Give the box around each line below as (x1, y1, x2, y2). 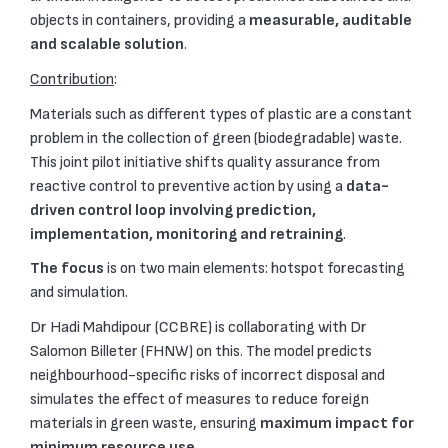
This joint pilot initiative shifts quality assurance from (30, 152, 380, 172)
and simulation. (30, 283, 128, 303)
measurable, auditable (249, 11, 412, 31)
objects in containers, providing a (30, 11, 249, 31)
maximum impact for (260, 413, 414, 433)
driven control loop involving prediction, (30, 200, 316, 220)
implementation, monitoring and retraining (30, 224, 343, 244)
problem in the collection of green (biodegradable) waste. (30, 128, 402, 148)
